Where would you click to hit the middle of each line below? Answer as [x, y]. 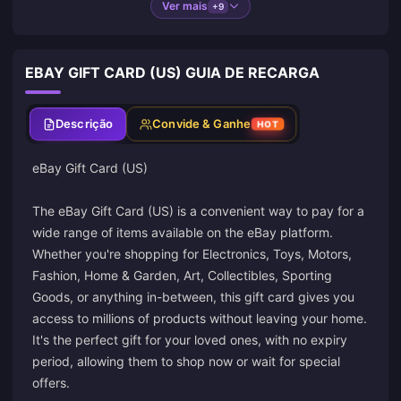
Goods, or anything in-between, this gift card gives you [193, 297]
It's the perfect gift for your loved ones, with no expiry [190, 340]
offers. [51, 383]
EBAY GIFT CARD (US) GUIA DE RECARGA [172, 73]
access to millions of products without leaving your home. [200, 318]
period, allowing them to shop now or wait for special [186, 361]
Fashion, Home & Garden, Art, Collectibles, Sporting [182, 275]
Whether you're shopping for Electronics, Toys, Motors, [192, 254]
